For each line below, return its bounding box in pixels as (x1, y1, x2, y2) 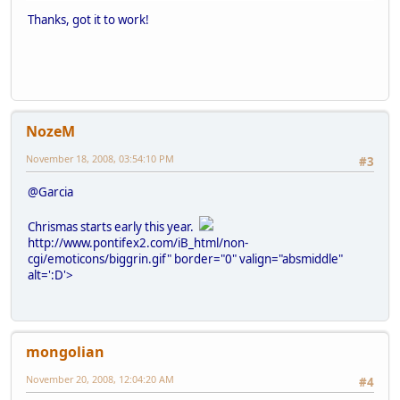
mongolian (26, 341, 104, 362)
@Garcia (28, 184, 73, 201)
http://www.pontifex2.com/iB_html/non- (28, 235, 248, 252)
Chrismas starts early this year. (28, 219, 199, 236)
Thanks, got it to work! (28, 12, 149, 29)
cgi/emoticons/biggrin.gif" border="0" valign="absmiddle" (28, 251, 343, 268)
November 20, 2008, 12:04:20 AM (26, 371, 174, 386)
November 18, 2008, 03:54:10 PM (26, 152, 174, 166)
